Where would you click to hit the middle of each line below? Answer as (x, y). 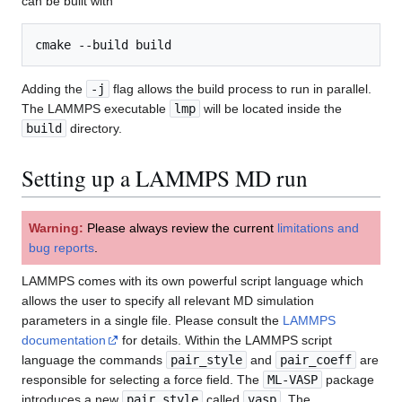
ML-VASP (293, 380)
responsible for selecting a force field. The (142, 380)
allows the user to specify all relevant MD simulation (168, 301)
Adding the (54, 89)
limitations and (318, 228)
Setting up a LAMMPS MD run (165, 177)
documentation (64, 341)
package (348, 380)
